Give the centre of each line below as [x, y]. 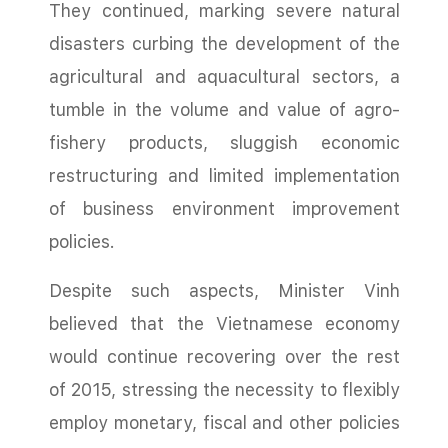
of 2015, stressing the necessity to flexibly [224, 389]
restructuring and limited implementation [224, 175]
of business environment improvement [224, 208]
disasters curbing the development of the [224, 43]
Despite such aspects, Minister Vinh [224, 290]
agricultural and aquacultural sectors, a [224, 76]
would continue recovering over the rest [224, 356]
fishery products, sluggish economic [224, 142]
